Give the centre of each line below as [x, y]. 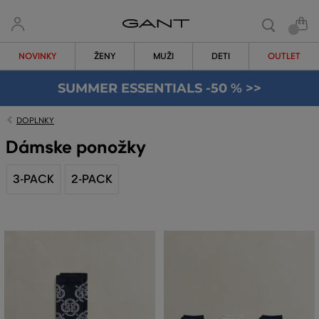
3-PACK [33, 179]
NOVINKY [37, 56]
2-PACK [92, 179]
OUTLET [284, 56]
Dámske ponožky [76, 147]
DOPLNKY [35, 120]
